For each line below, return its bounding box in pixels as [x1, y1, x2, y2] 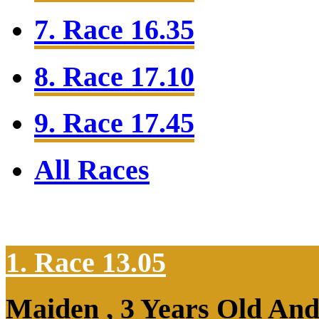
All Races [34, 154, 150, 187]
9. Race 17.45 [34, 107, 194, 140]
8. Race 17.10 [34, 60, 194, 93]
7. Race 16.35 [34, 14, 194, 46]
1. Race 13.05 [6, 246, 166, 278]
